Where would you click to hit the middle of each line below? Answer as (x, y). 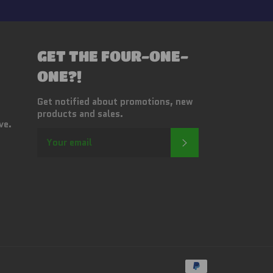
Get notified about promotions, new (115, 102)
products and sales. (80, 114)
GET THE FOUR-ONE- (113, 56)
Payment (229, 258)
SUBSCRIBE (216, 141)
